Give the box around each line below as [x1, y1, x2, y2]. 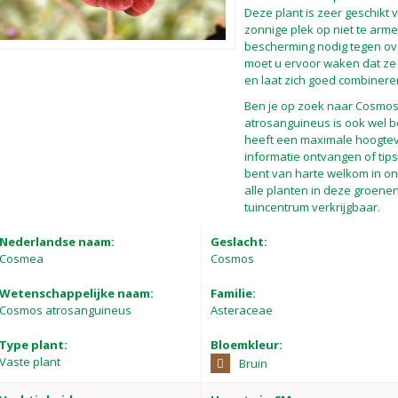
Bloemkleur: [211, 337, 283, 353]
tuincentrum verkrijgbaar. [244, 199, 380, 215]
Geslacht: [211, 234, 268, 250]
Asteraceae [211, 302, 274, 318]
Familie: [211, 285, 257, 301]
